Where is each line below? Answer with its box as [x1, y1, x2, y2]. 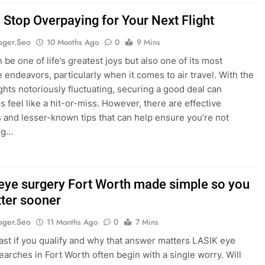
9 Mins [137, 37, 161, 49]
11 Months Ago [47, 216, 98, 228]
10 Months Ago [47, 37, 99, 49]
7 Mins [135, 216, 159, 228]
